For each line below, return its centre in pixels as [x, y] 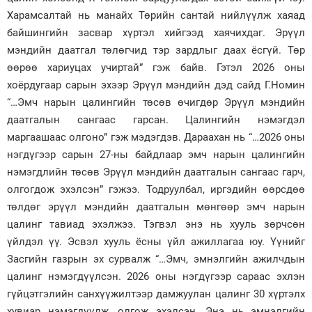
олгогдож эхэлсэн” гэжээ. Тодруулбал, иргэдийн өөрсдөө [156, 190]
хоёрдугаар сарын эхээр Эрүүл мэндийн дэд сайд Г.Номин [156, 85]
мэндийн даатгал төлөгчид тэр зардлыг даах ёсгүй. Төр [156, 50]
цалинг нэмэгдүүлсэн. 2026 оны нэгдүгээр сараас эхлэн [156, 277]
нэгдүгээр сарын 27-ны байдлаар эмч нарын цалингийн [156, 155]
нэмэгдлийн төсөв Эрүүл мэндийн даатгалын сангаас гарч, [156, 172]
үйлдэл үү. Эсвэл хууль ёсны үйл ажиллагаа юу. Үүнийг [156, 242]
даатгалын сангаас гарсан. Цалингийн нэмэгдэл [156, 120]
